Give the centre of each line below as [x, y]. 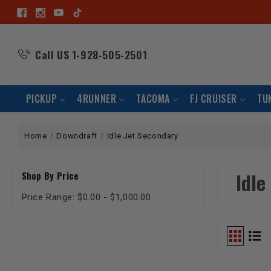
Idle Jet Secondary [142, 136]
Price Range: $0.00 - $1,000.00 [86, 197]
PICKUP [41, 99]
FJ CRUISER [214, 99]
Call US [52, 54]
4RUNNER [97, 99]
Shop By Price [50, 175]
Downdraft [77, 136]
